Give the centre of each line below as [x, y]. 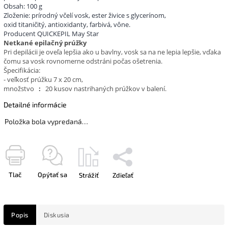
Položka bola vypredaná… [46, 121]
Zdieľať [123, 175]
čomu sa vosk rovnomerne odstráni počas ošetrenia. [83, 61]
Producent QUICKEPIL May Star [51, 33]
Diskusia [56, 215]
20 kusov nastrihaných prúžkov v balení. [105, 88]
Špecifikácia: [22, 70]
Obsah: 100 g [23, 6]
